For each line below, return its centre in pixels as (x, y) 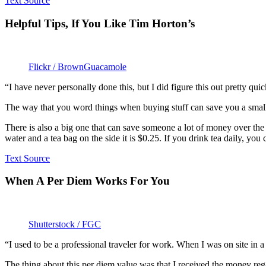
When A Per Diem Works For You (87, 181)
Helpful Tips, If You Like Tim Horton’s (100, 23)
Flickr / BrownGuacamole (77, 66)
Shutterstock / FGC (65, 224)
